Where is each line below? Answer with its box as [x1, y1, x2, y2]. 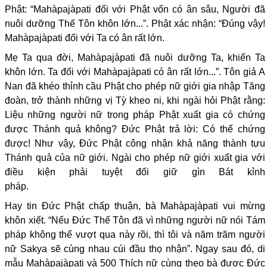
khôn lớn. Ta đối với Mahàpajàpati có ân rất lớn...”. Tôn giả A [5, 67, 265, 77]
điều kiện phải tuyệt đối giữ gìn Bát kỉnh [5, 167, 265, 178]
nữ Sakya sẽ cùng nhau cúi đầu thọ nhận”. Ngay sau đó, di [5, 244, 265, 254]
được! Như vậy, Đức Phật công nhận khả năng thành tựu [5, 138, 265, 149]
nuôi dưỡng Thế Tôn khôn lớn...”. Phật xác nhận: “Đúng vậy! [5, 18, 265, 29]
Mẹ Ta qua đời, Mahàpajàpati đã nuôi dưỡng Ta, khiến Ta [5, 52, 265, 63]
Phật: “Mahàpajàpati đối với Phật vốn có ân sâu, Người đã [5, 4, 265, 15]
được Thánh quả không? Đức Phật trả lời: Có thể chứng [5, 124, 265, 135]
